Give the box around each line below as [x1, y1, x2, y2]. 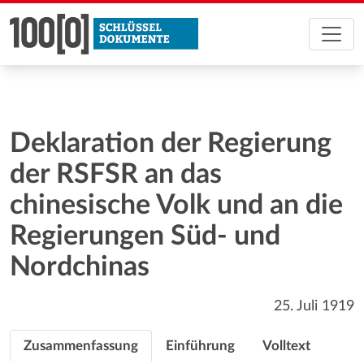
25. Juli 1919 [274, 299, 354, 313]
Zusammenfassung [24, 339, 138, 353]
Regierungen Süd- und [10, 223, 280, 250]
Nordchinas [10, 253, 149, 281]
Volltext [262, 339, 310, 353]
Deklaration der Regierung [10, 130, 331, 158]
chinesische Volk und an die [10, 192, 343, 219]
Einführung [166, 339, 235, 353]
